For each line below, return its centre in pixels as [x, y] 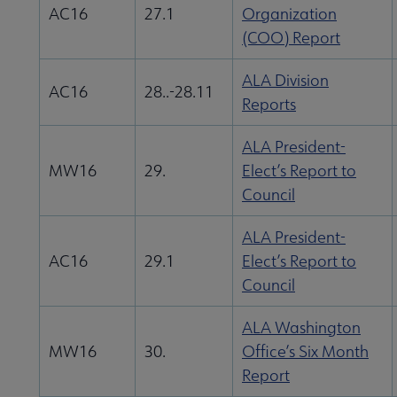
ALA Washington [301, 328]
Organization [289, 14]
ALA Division [285, 81]
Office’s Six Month [305, 352]
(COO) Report [291, 38]
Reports [269, 105]
